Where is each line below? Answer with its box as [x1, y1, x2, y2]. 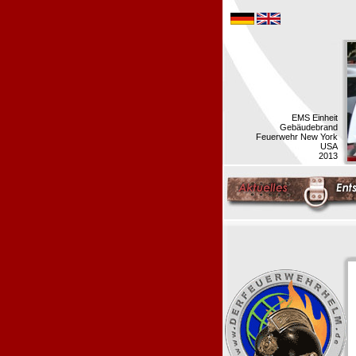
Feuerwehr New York [256, 132, 338, 141]
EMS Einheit [292, 113, 338, 122]
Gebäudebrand [280, 122, 338, 132]
